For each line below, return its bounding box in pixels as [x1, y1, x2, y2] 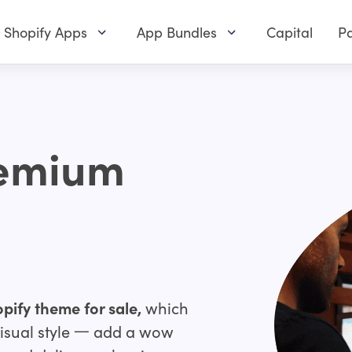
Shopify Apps [4, 22, 87, 42]
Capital [266, 22, 313, 42]
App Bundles [137, 22, 217, 42]
